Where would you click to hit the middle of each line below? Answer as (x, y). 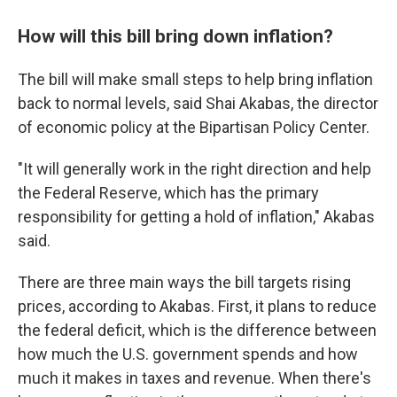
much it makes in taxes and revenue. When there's (195, 378)
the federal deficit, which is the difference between (197, 330)
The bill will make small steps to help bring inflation (195, 79)
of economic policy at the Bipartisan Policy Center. (194, 127)
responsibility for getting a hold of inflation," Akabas (196, 217)
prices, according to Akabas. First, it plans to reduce (197, 306)
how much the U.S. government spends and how (188, 354)
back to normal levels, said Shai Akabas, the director (198, 103)
